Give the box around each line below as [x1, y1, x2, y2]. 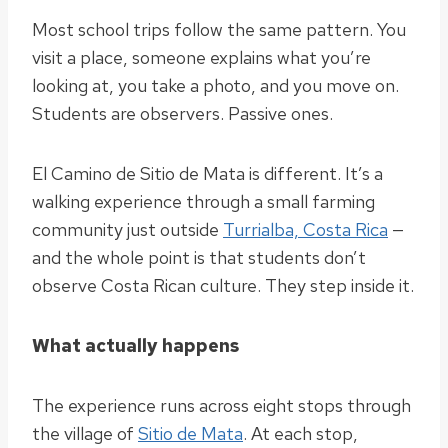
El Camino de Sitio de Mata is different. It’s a [32, 162, 383, 186]
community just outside [32, 218, 223, 242]
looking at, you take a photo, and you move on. [32, 74, 399, 98]
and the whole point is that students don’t [32, 246, 366, 270]
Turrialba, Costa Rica [223, 218, 388, 242]
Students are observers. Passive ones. [32, 102, 333, 126]
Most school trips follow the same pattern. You [32, 18, 406, 42]
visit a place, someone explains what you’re [32, 46, 371, 70]
